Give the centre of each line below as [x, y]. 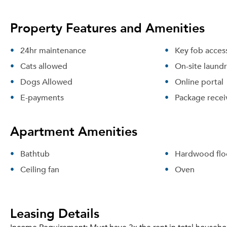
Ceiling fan [40, 169]
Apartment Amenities [74, 131]
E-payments [42, 97]
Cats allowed [44, 66]
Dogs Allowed [46, 82]
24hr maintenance [53, 50]
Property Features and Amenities [107, 27]
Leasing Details [55, 213]
